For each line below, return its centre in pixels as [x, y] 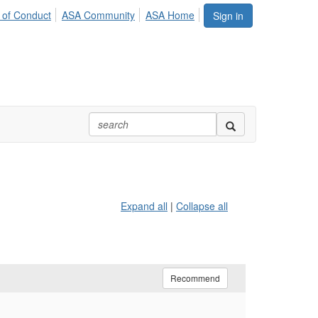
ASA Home [170, 15]
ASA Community [98, 15]
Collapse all [202, 206]
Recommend [195, 278]
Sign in [228, 16]
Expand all [144, 206]
